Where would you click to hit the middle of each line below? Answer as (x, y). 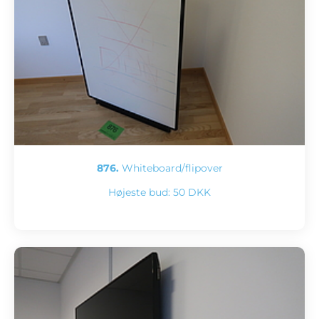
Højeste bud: (141, 193)
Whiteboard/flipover (171, 168)
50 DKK (192, 193)
